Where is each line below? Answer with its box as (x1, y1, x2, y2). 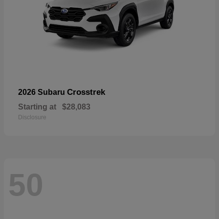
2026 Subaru (18, 88, 67, 97)
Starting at (18, 103, 56, 111)
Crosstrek (67, 88, 105, 97)
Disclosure (18, 114, 46, 121)
